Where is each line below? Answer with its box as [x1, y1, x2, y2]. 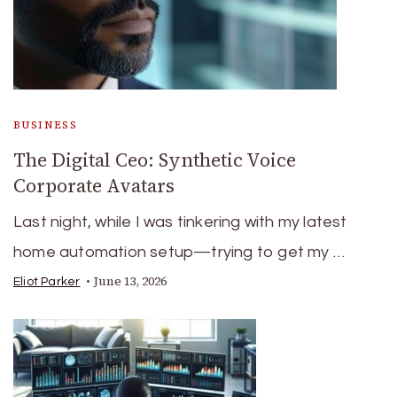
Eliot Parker [13, 276, 81, 288]
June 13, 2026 [94, 273, 167, 290]
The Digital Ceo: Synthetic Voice [13, 147, 296, 173]
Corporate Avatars [13, 173, 175, 198]
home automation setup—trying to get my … [13, 244, 346, 261]
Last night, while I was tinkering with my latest [13, 214, 347, 230]
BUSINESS [13, 118, 78, 132]
